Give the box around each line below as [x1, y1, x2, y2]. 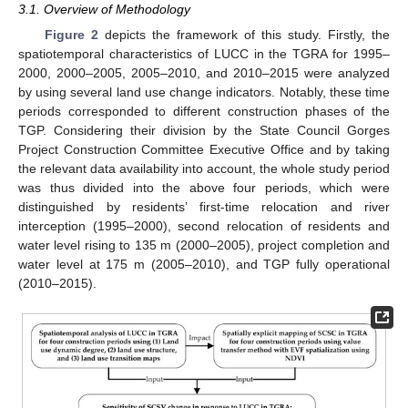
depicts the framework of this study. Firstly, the [97, 26, 391, 42]
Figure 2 [44, 26, 98, 42]
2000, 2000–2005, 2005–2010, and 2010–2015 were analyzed [18, 65, 390, 80]
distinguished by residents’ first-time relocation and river [18, 199, 390, 214]
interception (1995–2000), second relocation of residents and [18, 218, 390, 233]
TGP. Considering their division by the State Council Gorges [18, 122, 390, 138]
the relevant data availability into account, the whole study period [18, 160, 390, 176]
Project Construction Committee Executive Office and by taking [18, 141, 390, 157]
